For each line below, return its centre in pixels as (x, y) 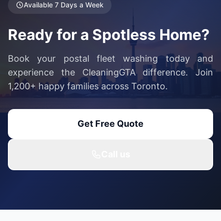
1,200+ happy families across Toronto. (88, 86)
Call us (115, 154)
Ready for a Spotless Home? (109, 35)
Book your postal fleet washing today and (110, 59)
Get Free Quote (110, 124)
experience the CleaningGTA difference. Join (110, 73)
